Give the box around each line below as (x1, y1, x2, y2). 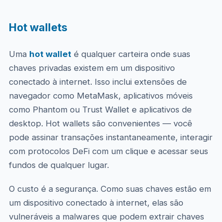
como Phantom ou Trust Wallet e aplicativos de (8, 105, 192, 114)
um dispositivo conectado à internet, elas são (8, 198, 183, 208)
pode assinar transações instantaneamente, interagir (8, 132, 213, 142)
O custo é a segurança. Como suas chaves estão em (8, 184, 211, 194)
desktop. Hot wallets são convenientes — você (8, 118, 192, 128)
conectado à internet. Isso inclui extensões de (8, 77, 187, 87)
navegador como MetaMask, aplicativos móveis (8, 91, 193, 101)
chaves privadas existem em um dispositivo (8, 63, 175, 73)
